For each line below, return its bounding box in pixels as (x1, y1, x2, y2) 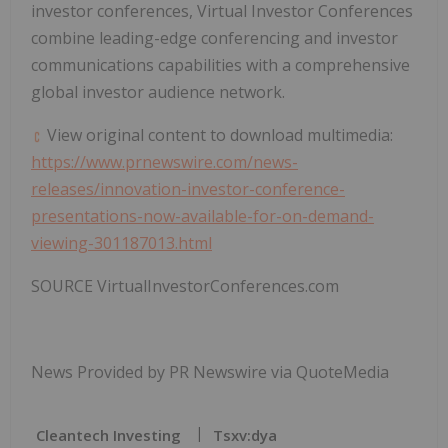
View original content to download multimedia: (43, 124, 393, 147)
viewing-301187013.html (31, 232, 212, 255)
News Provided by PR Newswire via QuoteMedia (31, 361, 389, 384)
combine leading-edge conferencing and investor (31, 27, 398, 50)
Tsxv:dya (213, 425, 277, 446)
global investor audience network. (31, 81, 285, 104)
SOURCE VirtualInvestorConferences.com (31, 275, 339, 298)
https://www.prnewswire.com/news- (31, 151, 298, 174)
